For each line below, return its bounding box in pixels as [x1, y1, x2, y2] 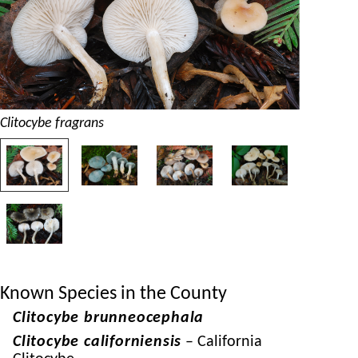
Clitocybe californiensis [13, 334, 182, 351]
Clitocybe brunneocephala [13, 310, 205, 327]
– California [181, 334, 263, 351]
